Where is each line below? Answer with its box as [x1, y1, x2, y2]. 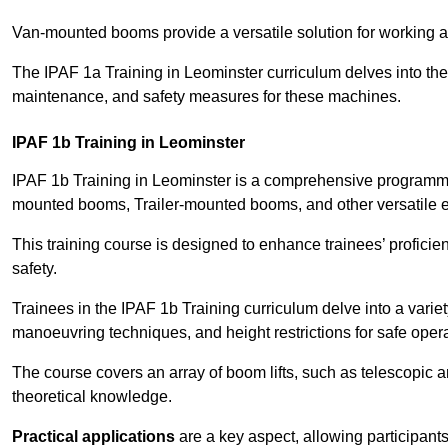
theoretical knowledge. [12, 388, 172, 406]
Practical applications [12, 428, 175, 446]
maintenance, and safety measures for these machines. [12, 88, 401, 106]
